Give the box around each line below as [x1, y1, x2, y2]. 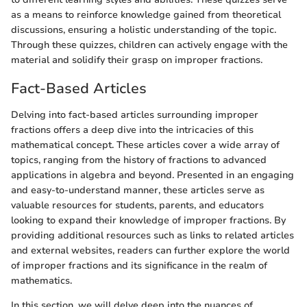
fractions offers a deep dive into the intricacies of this [11, 123, 254, 136]
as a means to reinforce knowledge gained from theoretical [11, 8, 281, 21]
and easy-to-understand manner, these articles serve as [11, 183, 265, 197]
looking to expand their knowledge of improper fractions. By [11, 213, 286, 227]
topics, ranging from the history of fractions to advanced [11, 153, 267, 167]
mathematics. [11, 273, 72, 287]
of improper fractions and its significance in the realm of [11, 258, 267, 272]
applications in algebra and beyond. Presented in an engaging [11, 168, 294, 182]
